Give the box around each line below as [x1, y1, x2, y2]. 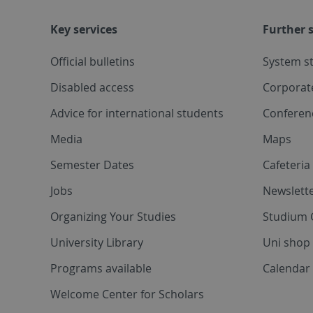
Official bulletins [50, 53, 135, 69]
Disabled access [50, 79, 134, 95]
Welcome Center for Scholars [50, 286, 204, 302]
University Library [50, 234, 143, 250]
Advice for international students [50, 105, 224, 121]
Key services [50, 21, 117, 37]
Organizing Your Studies [50, 208, 176, 224]
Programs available [50, 260, 152, 276]
